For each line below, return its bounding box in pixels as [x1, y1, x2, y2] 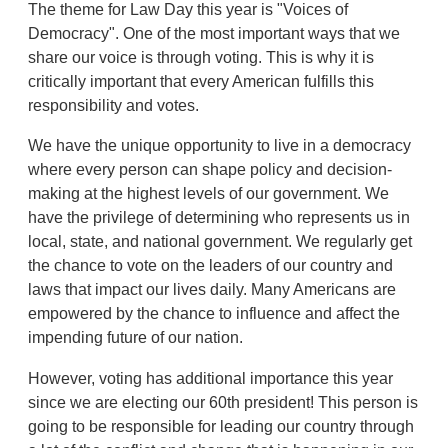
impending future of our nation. [28, 329, 244, 347]
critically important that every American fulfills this [28, 72, 375, 90]
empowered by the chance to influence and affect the [28, 305, 401, 323]
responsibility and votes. [28, 96, 200, 114]
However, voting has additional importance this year [28, 370, 394, 388]
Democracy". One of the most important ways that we [28, 24, 401, 42]
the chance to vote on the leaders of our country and [28, 257, 394, 275]
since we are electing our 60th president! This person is [28, 394, 419, 412]
